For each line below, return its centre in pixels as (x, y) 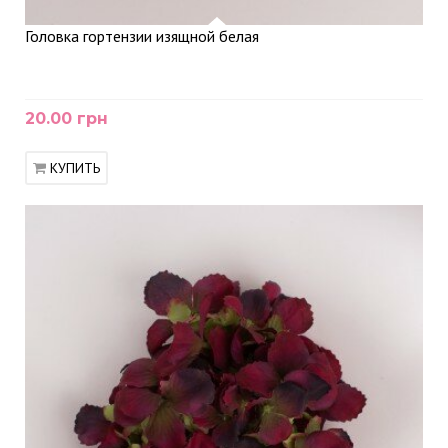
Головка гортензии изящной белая (142, 36)
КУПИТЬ (75, 168)
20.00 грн (66, 118)
